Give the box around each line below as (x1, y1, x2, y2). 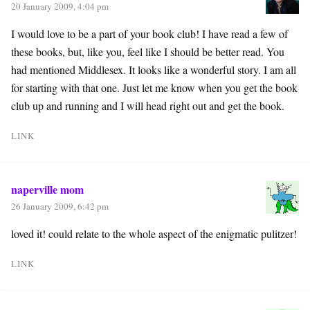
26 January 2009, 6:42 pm (11, 199, 109, 212)
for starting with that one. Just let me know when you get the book (11, 80, 298, 95)
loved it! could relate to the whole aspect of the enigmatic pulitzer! (11, 226, 297, 241)
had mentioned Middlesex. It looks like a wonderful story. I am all (11, 62, 296, 77)
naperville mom (11, 181, 84, 197)
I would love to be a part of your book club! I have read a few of (11, 26, 288, 41)
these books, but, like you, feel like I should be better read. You (11, 44, 284, 59)
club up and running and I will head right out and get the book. (11, 98, 284, 113)
